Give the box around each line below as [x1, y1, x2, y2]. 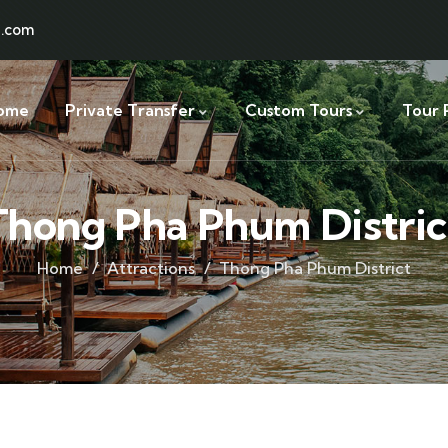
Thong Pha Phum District [219, 258, 411, 278]
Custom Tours [245, 100, 352, 120]
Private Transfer [65, 100, 195, 120]
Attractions [107, 258, 195, 278]
